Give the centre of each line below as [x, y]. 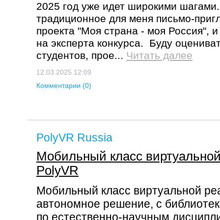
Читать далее [159, 55]
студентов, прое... [81, 55]
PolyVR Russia [74, 137]
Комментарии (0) [64, 85]
